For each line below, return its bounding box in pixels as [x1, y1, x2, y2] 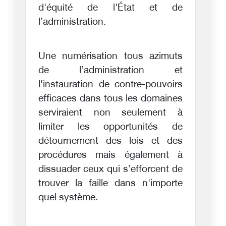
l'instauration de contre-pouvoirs [38, 79, 183, 91]
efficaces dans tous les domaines [38, 93, 183, 105]
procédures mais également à [38, 149, 183, 161]
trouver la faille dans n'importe [38, 178, 183, 190]
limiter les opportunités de [38, 121, 183, 133]
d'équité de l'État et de [38, 2, 183, 14]
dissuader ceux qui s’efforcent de [38, 163, 183, 176]
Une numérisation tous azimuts [38, 50, 183, 63]
